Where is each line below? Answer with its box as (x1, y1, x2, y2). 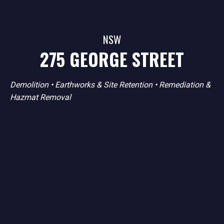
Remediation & (159, 79, 210, 89)
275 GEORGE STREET (40, 46, 184, 72)
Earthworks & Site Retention (55, 79, 152, 89)
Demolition (10, 79, 48, 89)
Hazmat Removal (10, 92, 71, 102)
